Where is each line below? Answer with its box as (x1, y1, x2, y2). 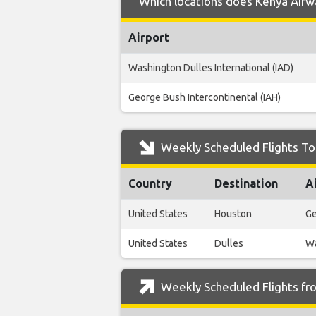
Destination (214, 177, 278, 190)
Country (128, 177, 172, 190)
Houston (214, 208, 252, 220)
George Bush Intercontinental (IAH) (128, 92, 281, 104)
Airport (128, 31, 169, 44)
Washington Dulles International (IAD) (128, 62, 293, 74)
